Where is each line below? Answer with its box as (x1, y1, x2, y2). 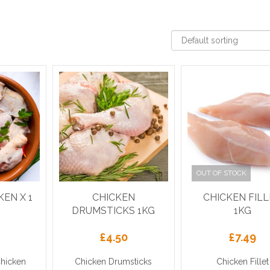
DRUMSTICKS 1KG (72, 204, 155, 216)
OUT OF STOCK (196, 169, 246, 178)
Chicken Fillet (216, 256, 269, 266)
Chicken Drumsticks (75, 256, 152, 266)
